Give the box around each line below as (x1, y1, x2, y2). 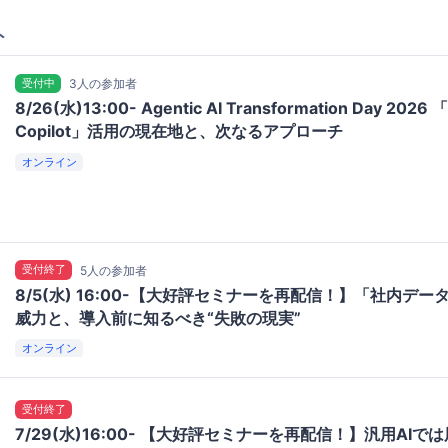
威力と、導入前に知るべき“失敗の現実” (15, 307, 301, 328)
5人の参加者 (80, 262, 148, 278)
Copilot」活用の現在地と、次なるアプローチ (15, 121, 343, 141)
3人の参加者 (69, 76, 138, 91)
